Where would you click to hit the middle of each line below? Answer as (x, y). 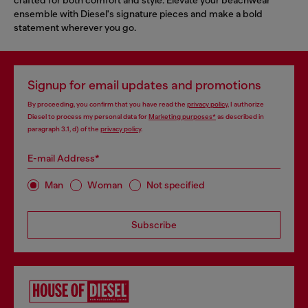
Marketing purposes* (182, 116)
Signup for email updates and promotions (144, 85)
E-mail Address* (64, 158)
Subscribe (154, 224)
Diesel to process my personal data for (88, 116)
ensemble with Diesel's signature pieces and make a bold (138, 13)
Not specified (176, 185)
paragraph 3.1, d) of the (64, 129)
